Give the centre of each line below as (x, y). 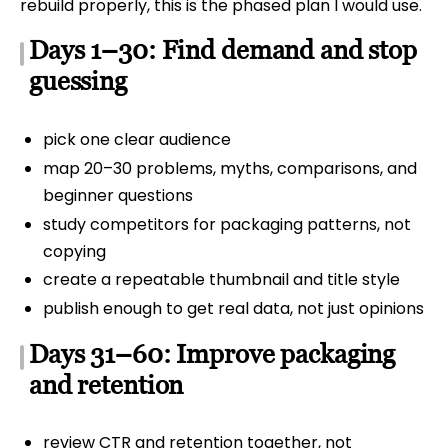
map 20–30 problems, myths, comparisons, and (229, 168)
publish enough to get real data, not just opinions (233, 309)
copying (74, 251)
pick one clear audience (136, 139)
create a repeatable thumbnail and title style (221, 280)
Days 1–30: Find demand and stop (223, 50)
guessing (78, 81)
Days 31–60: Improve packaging (212, 353)
